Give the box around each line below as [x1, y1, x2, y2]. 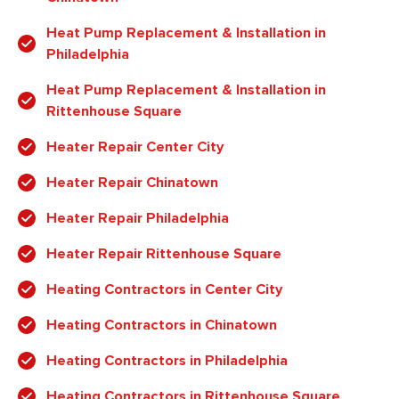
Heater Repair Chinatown [46, 173, 218, 191]
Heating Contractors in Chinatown [46, 315, 277, 334]
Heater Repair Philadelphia [46, 208, 229, 227]
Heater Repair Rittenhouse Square [46, 244, 281, 263]
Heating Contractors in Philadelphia [46, 351, 288, 370]
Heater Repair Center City [46, 137, 224, 156]
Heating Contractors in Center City [46, 280, 282, 298]
